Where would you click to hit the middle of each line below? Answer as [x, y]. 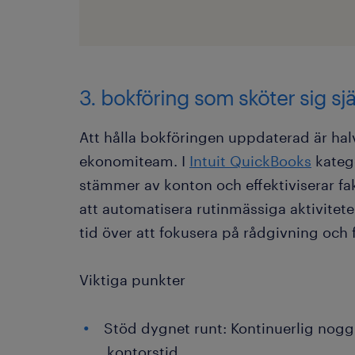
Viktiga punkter [132, 280]
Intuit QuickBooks [250, 161]
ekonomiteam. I [134, 161]
